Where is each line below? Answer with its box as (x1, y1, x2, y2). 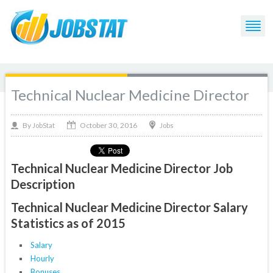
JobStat (32, 121, 55, 130)
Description (10, 177, 75, 192)
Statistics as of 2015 (10, 216, 126, 231)
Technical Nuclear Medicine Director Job (10, 161, 233, 176)
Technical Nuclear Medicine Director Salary (10, 200, 248, 215)
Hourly (30, 253, 54, 264)
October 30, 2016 (79, 120, 137, 130)
